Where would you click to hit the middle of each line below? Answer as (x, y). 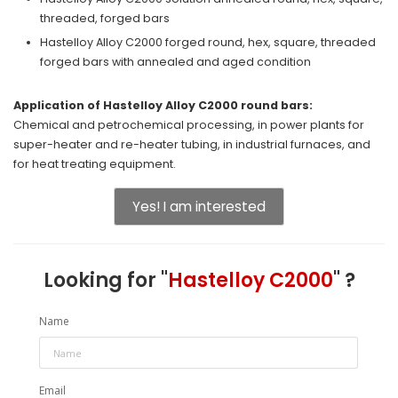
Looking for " (105, 280)
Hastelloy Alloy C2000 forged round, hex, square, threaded (208, 42)
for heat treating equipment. (95, 164)
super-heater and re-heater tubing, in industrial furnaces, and (192, 144)
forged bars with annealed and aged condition (175, 62)
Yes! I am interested (199, 207)
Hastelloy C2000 (250, 280)
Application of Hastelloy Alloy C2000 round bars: (163, 105)
